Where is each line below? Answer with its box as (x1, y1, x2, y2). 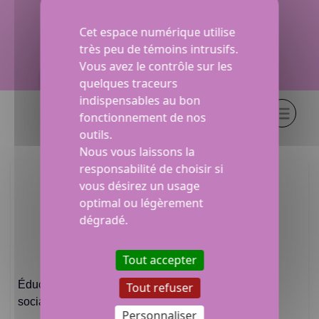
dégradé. (79, 211, 128, 228)
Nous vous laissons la (79, 143, 195, 159)
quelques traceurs (79, 75, 178, 91)
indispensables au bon (79, 92, 201, 108)
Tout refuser (126, 279, 193, 296)
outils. (79, 126, 113, 142)
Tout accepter (122, 251, 197, 268)
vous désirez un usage (79, 177, 200, 194)
